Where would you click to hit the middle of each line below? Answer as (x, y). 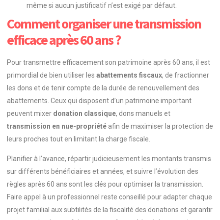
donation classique (84, 113)
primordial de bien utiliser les (52, 75)
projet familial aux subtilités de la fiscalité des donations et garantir (110, 210)
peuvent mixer (30, 113)
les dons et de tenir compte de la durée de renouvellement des (103, 88)
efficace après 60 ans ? (64, 40)
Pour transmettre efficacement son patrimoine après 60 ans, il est (109, 62)
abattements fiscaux (129, 75)
